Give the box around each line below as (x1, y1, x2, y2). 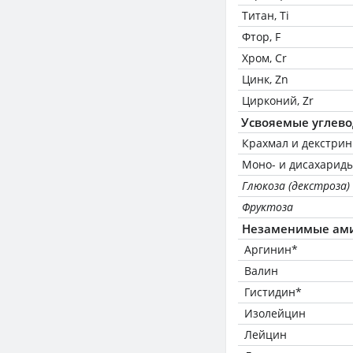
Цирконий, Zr (242, 93, 314, 108)
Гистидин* (244, 284, 302, 299)
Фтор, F (242, 29, 281, 44)
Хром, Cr (242, 50, 287, 65)
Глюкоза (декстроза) (242, 178, 350, 193)
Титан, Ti (242, 8, 289, 23)
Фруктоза (242, 199, 293, 214)
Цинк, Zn (242, 72, 288, 87)
